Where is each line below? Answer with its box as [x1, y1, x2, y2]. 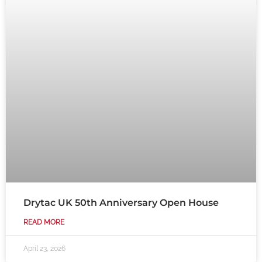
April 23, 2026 [23, 244, 65, 253]
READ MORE [23, 218, 64, 227]
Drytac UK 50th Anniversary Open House [23, 197, 219, 209]
